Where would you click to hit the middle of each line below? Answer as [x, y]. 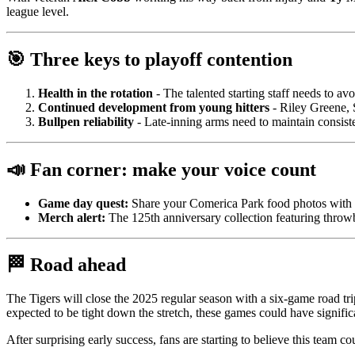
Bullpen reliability [86, 121]
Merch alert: [72, 217]
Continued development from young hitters [154, 107]
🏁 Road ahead [66, 265]
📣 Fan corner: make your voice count [161, 169]
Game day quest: [83, 203]
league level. [38, 11]
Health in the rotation [95, 93]
